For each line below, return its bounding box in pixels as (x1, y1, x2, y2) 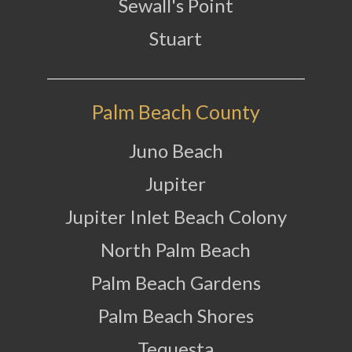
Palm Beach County (91, 100, 260, 123)
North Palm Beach (101, 238, 251, 261)
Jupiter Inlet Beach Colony (64, 205, 287, 228)
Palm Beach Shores (97, 304, 254, 327)
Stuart (149, 27, 203, 49)
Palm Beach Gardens (90, 271, 261, 294)
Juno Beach (128, 139, 223, 162)
